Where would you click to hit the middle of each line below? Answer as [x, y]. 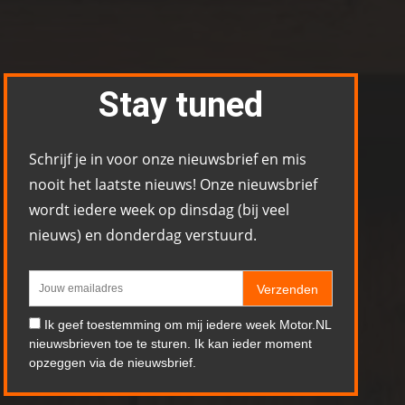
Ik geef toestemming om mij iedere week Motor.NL [188, 325]
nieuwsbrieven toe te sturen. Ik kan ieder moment [170, 344]
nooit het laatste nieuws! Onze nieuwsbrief [173, 185]
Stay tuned [181, 105]
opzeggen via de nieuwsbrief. [113, 363]
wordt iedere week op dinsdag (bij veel [159, 210]
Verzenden [287, 290]
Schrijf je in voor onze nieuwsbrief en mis [168, 160]
